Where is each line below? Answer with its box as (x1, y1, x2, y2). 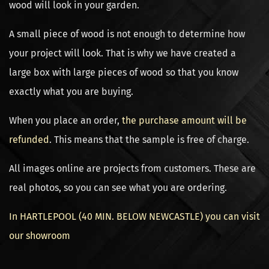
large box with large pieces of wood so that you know (9, 67, 238, 78)
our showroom (9, 230, 70, 241)
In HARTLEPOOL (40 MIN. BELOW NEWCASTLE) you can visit (9, 211, 260, 222)
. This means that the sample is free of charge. (49, 134, 249, 145)
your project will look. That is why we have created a (9, 47, 236, 59)
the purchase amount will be (119, 115, 247, 126)
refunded (9, 134, 49, 145)
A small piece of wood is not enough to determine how (9, 28, 245, 40)
